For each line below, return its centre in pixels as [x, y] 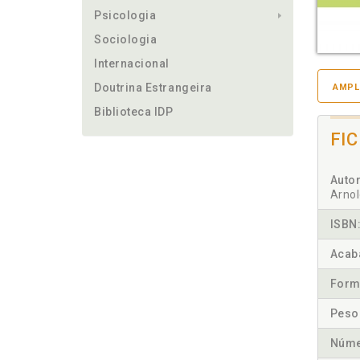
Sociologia [126, 39]
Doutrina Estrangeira [153, 88]
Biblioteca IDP [134, 112]
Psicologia [125, 15]
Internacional [132, 63]
